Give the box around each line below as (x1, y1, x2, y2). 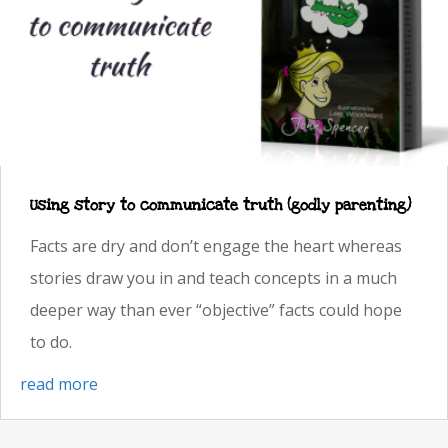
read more (20, 372, 98, 395)
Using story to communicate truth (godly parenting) (30, 194, 411, 215)
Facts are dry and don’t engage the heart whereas (30, 234, 402, 257)
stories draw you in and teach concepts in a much (30, 266, 397, 289)
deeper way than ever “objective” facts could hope (30, 298, 402, 321)
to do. (30, 330, 72, 353)
